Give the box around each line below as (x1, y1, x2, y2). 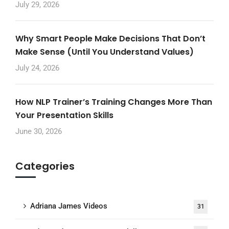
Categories (15, 158, 75, 173)
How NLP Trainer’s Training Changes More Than (15, 96, 212, 108)
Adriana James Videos (30, 201, 107, 211)
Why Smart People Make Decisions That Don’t (15, 32, 205, 44)
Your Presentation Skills (15, 109, 113, 121)
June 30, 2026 (15, 126, 62, 136)
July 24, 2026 (15, 63, 59, 73)
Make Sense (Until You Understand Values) (15, 45, 194, 58)
